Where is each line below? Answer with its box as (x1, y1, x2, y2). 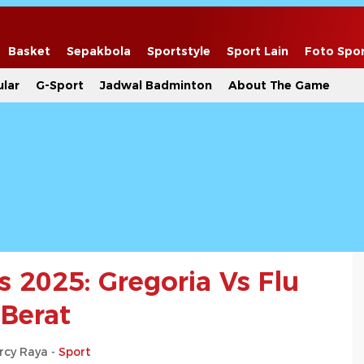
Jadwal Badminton (100, 78, 212, 93)
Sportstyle (147, 44, 210, 58)
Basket (8, 44, 50, 58)
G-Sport (36, 78, 84, 93)
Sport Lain (227, 44, 288, 58)
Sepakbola (67, 44, 131, 58)
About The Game (228, 78, 330, 93)
